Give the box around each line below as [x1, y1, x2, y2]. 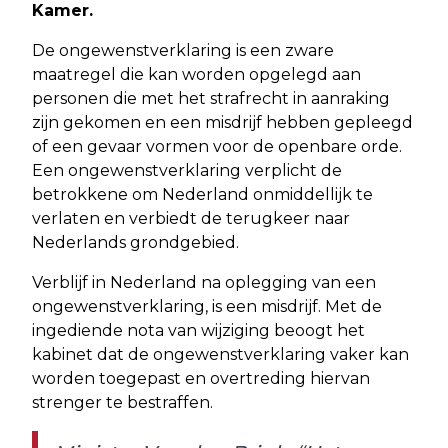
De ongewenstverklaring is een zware [32, 40, 334, 60]
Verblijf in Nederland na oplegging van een [32, 272, 376, 292]
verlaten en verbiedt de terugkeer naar [32, 208, 350, 228]
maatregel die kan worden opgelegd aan [32, 64, 361, 84]
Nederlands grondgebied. [32, 232, 239, 252]
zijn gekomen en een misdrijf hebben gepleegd [32, 112, 413, 132]
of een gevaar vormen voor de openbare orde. [32, 136, 402, 156]
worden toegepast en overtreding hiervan [32, 368, 370, 388]
